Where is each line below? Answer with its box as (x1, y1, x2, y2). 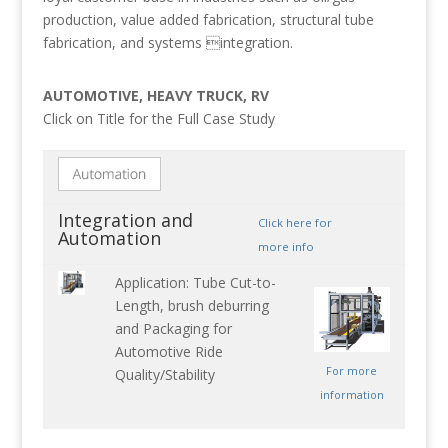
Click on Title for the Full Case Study (42, 109, 275, 129)
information (319, 387, 384, 403)
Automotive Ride (114, 342, 223, 362)
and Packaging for (114, 319, 232, 339)
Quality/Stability (114, 365, 215, 385)
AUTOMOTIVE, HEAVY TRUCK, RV (42, 86, 269, 106)
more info (257, 239, 314, 255)
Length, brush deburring (114, 296, 269, 316)
